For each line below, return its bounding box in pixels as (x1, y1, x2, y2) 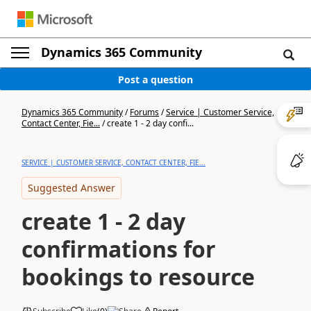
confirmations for (22, 234, 216, 264)
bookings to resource (22, 262, 255, 292)
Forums (130, 106, 159, 118)
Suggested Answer (28, 181, 115, 194)
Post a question (118, 72, 193, 86)
